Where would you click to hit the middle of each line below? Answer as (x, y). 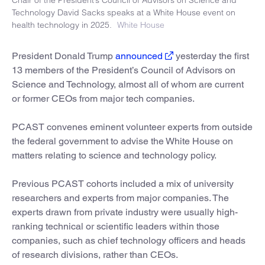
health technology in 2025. (62, 25)
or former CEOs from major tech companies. (103, 98)
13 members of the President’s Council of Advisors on (124, 70)
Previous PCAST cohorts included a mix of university (123, 183)
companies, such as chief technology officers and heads (129, 240)
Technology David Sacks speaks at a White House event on (124, 12)
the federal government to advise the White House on (122, 141)
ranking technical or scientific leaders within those (116, 226)
